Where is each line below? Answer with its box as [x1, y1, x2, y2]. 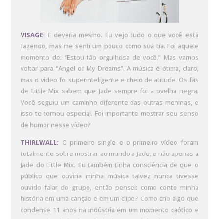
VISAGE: [21, 30, 45, 40]
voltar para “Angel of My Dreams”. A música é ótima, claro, [21, 64, 198, 73]
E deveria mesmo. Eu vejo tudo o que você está [45, 30, 198, 40]
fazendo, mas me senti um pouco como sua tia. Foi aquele [21, 42, 198, 51]
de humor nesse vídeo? [21, 120, 91, 130]
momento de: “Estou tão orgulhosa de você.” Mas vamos [21, 53, 198, 62]
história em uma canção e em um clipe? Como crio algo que [21, 194, 198, 203]
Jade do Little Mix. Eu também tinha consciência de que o [21, 160, 198, 170]
